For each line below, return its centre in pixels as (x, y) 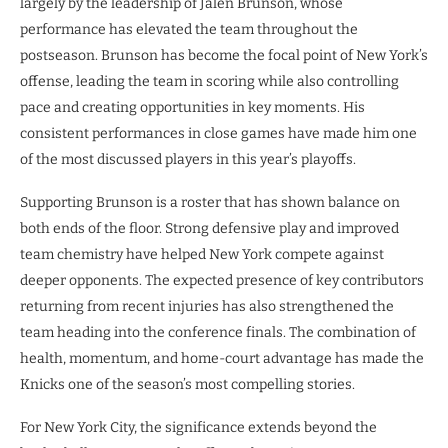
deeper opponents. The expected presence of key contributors (222, 281)
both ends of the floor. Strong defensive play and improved (209, 229)
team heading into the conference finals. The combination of (218, 333)
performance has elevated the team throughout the (189, 30)
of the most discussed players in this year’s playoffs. (188, 160)
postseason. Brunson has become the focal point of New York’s (224, 56)
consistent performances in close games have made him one (218, 134)
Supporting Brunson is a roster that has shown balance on (210, 203)
